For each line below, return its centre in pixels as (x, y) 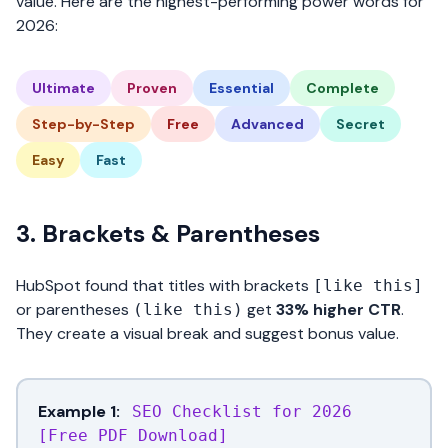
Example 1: (79, 411)
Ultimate (63, 88)
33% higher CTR (338, 309)
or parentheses (74, 309)
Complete (342, 88)
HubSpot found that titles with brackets (164, 285)
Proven (152, 88)
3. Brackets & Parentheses (168, 233)
